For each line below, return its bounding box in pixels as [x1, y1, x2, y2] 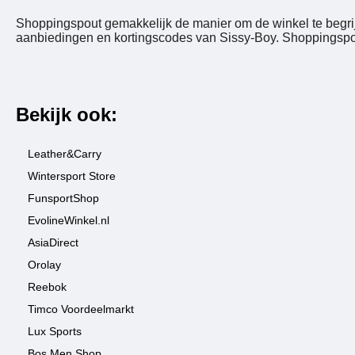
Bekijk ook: [16, 104, 117, 125]
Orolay [28, 258, 61, 271]
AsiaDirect [28, 236, 78, 249]
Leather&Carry [28, 147, 101, 160]
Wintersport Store [28, 170, 116, 182]
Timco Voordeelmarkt [28, 303, 134, 315]
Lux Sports [28, 325, 82, 338]
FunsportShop [28, 192, 99, 204]
